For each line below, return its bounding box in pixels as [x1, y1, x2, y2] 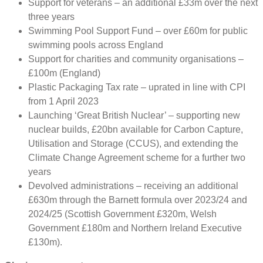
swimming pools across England [28, 39, 163, 50]
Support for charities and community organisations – [28, 53, 244, 64]
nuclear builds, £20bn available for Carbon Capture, [28, 124, 243, 134]
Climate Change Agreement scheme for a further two [28, 152, 245, 163]
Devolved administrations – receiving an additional [28, 180, 238, 191]
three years [28, 11, 75, 22]
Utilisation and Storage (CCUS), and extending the [28, 138, 238, 149]
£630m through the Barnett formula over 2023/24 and [28, 194, 247, 205]
